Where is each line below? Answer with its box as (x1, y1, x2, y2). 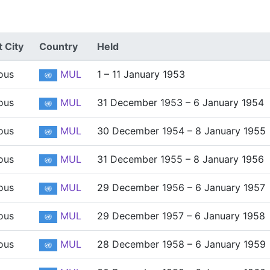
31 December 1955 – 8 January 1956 (97, 153, 264, 165)
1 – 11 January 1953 (97, 68, 185, 80)
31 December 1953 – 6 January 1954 (97, 96, 264, 108)
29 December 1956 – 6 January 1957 (97, 181, 265, 193)
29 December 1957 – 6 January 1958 (97, 210, 265, 222)
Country (39, 40, 78, 52)
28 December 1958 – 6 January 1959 (97, 238, 266, 250)
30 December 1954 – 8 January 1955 (97, 125, 266, 137)
